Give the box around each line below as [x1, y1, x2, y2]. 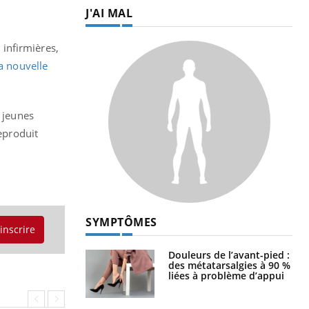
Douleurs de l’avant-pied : [168, 248, 290, 261]
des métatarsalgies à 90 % [168, 258, 290, 272]
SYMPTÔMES [86, 214, 157, 230]
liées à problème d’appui [168, 268, 284, 282]
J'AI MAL [86, 5, 132, 21]
